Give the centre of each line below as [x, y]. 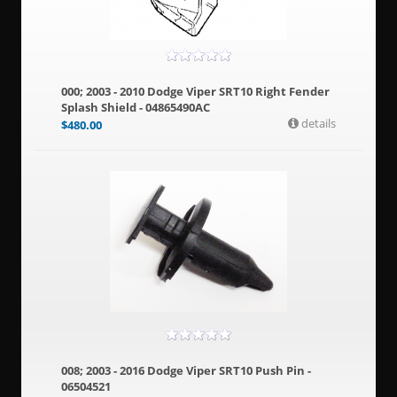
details [318, 123]
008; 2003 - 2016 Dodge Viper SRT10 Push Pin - [186, 370]
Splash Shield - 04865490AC [135, 107]
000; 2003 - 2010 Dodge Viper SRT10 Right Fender [195, 91]
